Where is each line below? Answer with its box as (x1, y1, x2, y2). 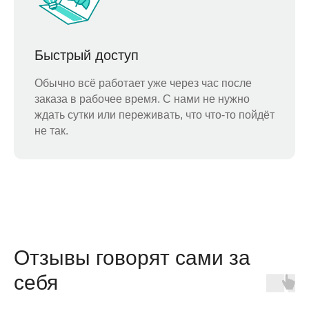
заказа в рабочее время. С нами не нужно (34, 93, 250, 106)
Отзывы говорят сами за (14, 246, 250, 270)
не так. (34, 125, 68, 137)
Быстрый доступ (34, 48, 139, 63)
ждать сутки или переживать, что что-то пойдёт (34, 109, 275, 121)
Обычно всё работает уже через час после (34, 77, 252, 90)
